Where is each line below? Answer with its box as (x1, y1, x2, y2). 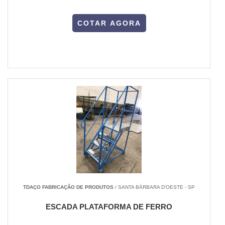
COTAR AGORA (77, 19, 141, 28)
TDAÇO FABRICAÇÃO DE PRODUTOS (23, 184, 114, 190)
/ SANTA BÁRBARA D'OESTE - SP (114, 184, 195, 190)
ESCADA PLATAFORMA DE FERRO (46, 202, 173, 211)
